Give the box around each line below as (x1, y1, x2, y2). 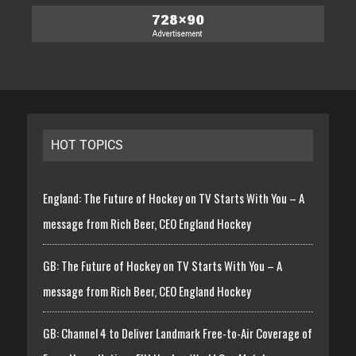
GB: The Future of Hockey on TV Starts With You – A (42, 256, 282, 274)
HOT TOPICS (50, 137, 123, 153)
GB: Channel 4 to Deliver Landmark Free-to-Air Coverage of (42, 323, 312, 342)
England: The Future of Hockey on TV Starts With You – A (42, 188, 304, 207)
